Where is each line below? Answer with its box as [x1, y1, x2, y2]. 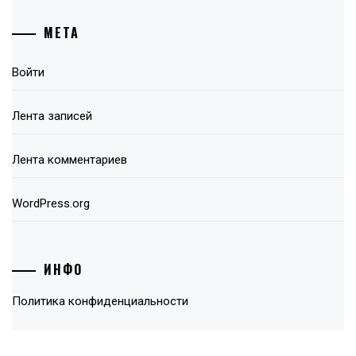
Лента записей [12, 108, 92, 123]
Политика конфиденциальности [12, 294, 188, 309]
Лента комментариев [12, 152, 127, 167]
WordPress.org [12, 195, 90, 211]
